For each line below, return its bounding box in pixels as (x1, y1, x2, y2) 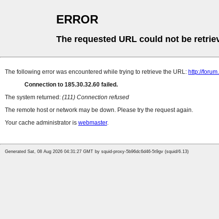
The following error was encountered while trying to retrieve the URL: (5, 68, 188, 76)
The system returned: (5, 94, 62, 101)
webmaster (78, 119, 107, 127)
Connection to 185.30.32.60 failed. (24, 81, 118, 88)
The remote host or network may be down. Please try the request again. (5, 107, 193, 114)
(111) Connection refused (62, 94, 129, 101)
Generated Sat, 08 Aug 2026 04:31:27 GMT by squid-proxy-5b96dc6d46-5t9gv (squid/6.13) (5, 149, 189, 154)
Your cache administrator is (5, 119, 78, 127)
